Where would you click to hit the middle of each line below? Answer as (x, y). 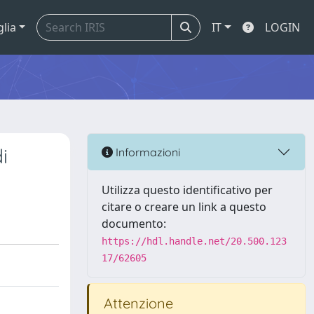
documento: (134, 224)
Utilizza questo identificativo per (187, 190)
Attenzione (137, 303)
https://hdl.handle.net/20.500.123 (194, 241)
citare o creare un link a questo (184, 207)
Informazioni (146, 152)
